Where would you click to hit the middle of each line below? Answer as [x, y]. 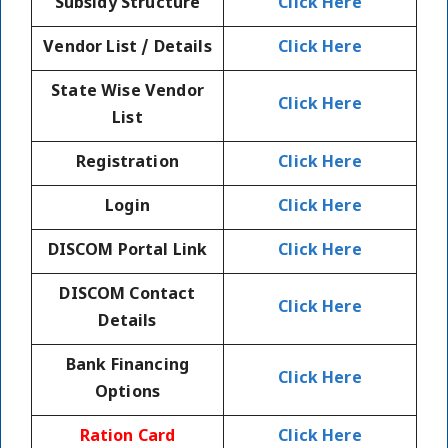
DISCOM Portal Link [127, 252]
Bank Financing [127, 367]
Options [127, 394]
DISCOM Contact [127, 296]
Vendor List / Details [127, 49]
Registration [127, 164]
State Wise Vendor [127, 93]
